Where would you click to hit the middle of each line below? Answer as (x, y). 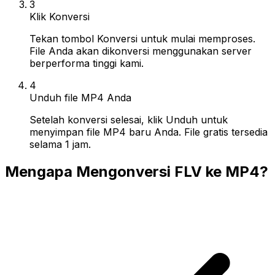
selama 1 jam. (60, 144)
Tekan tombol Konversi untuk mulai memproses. (142, 38)
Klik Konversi (60, 16)
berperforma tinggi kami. (87, 63)
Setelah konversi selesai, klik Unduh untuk (129, 119)
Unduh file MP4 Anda (80, 97)
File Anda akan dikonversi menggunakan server (141, 51)
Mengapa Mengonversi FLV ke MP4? (137, 171)
